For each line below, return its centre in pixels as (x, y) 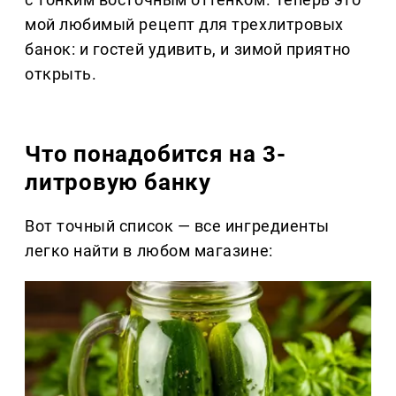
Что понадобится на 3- (156, 154)
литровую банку (118, 183)
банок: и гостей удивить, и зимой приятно (188, 49)
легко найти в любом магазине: (149, 251)
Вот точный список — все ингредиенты (177, 226)
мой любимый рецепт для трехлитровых (184, 25)
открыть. (61, 74)
